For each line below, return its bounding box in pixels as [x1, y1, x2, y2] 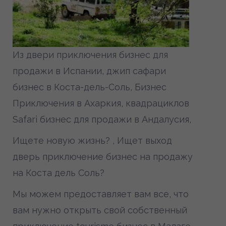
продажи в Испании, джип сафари [13, 66, 166, 76]
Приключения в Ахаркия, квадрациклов [13, 98, 189, 108]
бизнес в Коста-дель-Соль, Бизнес [13, 82, 166, 92]
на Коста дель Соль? [13, 167, 104, 178]
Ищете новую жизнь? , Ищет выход [13, 135, 172, 146]
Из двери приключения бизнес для [13, 49, 168, 60]
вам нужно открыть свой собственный [13, 205, 187, 215]
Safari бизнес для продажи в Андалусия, [13, 114, 191, 125]
